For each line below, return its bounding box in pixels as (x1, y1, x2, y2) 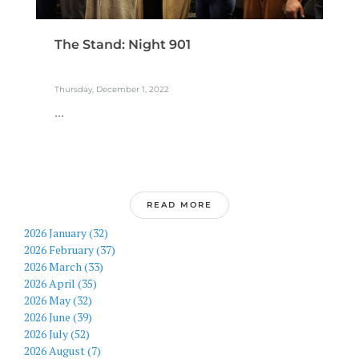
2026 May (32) (24, 292, 92, 308)
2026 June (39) (24, 309, 92, 325)
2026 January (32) (24, 225, 108, 240)
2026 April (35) (24, 276, 97, 291)
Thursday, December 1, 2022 (54, 83, 169, 95)
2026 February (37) (24, 242, 115, 257)
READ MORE (147, 199, 212, 210)
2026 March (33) (24, 259, 103, 274)
